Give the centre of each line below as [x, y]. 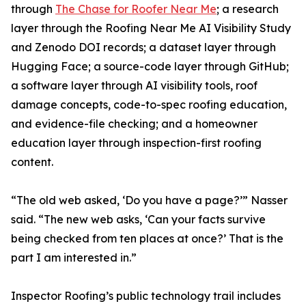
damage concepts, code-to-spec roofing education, [149, 105]
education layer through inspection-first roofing [136, 143]
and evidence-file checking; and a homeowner [134, 124]
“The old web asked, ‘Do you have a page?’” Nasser [149, 200]
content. [32, 162]
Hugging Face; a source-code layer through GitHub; [150, 67]
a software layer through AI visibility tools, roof [134, 86]
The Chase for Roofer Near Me [136, 9]
